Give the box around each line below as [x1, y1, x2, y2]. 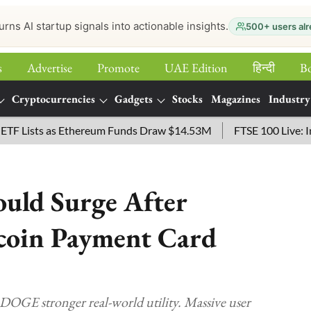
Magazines [211, 92, 260, 106]
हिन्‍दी [253, 60, 275, 76]
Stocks [172, 92, 203, 106]
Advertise [27, 60, 72, 76]
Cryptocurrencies [12, 92, 95, 106]
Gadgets [115, 92, 153, 106]
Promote [97, 60, 140, 76]
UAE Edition [165, 60, 228, 76]
